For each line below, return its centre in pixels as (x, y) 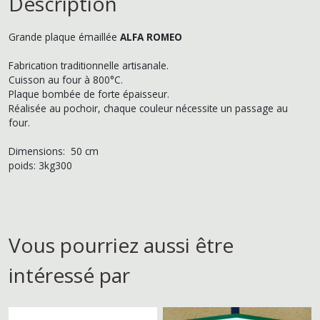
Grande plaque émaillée (64, 36)
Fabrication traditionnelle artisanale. (89, 65)
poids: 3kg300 (40, 165)
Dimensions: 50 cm (54, 151)
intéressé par (69, 275)
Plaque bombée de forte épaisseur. (89, 94)
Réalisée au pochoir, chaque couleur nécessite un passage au (148, 108)
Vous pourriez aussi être (121, 245)
